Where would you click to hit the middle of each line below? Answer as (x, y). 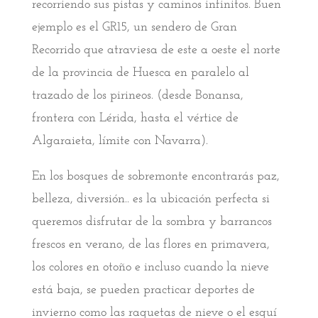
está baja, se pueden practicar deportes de (143, 290)
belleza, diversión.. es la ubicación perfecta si (150, 199)
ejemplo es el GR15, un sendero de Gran (134, 28)
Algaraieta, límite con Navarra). (120, 141)
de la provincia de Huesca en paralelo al (140, 73)
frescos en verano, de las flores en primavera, (150, 245)
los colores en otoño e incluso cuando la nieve (150, 268)
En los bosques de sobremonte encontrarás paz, (155, 177)
